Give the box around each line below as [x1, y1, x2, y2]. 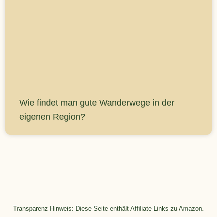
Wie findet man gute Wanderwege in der [19, 97, 174, 108]
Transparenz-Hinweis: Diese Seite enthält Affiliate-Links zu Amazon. [13, 205, 204, 212]
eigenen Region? [19, 111, 85, 122]
